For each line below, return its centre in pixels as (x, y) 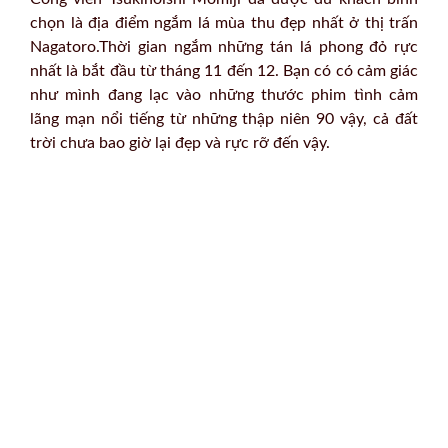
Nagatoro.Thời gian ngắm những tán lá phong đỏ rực (224, 46)
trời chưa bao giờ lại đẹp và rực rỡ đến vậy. (180, 142)
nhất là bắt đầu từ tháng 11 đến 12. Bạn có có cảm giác (224, 70)
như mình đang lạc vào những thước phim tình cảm (224, 94)
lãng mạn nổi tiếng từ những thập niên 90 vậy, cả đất (224, 118)
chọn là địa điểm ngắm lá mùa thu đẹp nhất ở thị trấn (224, 22)
